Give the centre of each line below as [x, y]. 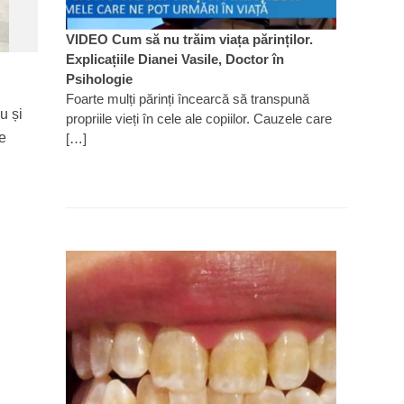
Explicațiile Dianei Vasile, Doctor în [174, 59]
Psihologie [99, 78]
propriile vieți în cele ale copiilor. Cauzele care [198, 118]
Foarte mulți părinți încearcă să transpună [187, 98]
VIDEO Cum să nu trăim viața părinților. [189, 39]
